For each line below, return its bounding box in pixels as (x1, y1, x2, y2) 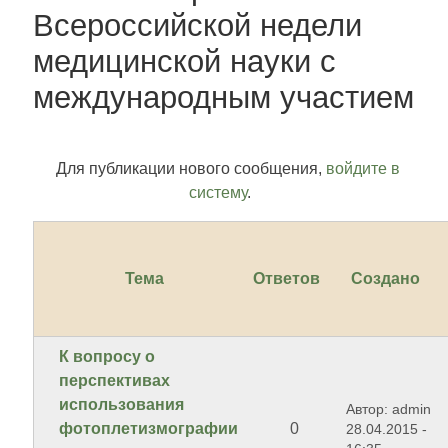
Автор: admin (346, 401, 432, 418)
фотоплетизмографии (59, 420, 239, 438)
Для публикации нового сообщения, (56, 160, 326, 178)
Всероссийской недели (33, 8, 363, 44)
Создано (351, 270, 421, 288)
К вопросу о (59, 348, 156, 366)
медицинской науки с (33, 44, 337, 80)
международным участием (33, 80, 415, 116)
